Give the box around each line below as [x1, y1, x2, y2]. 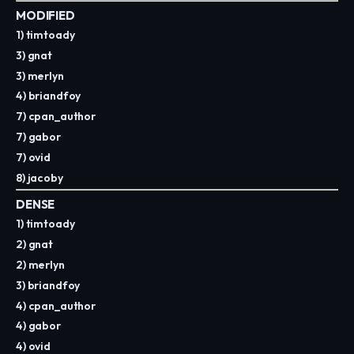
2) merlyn [16, 258, 65, 273]
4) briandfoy [16, 88, 81, 104]
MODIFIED [16, 7, 75, 23]
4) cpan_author [16, 298, 96, 313]
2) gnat [16, 237, 54, 252]
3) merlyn [16, 68, 64, 83]
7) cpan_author [16, 109, 96, 124]
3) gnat [16, 47, 53, 62]
